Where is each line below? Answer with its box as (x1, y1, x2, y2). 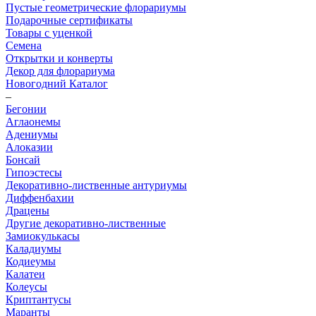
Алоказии (6, 141, 53, 153)
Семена (6, 39, 42, 51)
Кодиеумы (6, 255, 56, 267)
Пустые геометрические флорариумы (6, 1, 186, 13)
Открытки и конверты (6, 52, 113, 64)
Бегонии (6, 103, 47, 115)
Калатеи (6, 268, 45, 280)
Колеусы (6, 281, 47, 293)
